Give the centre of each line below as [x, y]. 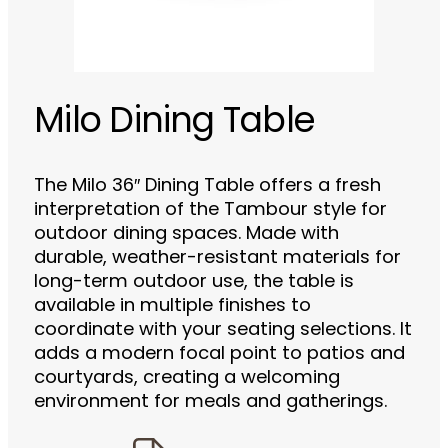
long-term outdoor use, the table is [194, 282]
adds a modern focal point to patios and [220, 354]
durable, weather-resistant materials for [218, 258]
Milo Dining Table [175, 123]
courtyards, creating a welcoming [187, 378]
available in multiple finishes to [173, 306]
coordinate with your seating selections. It [223, 330]
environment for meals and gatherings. [211, 402]
